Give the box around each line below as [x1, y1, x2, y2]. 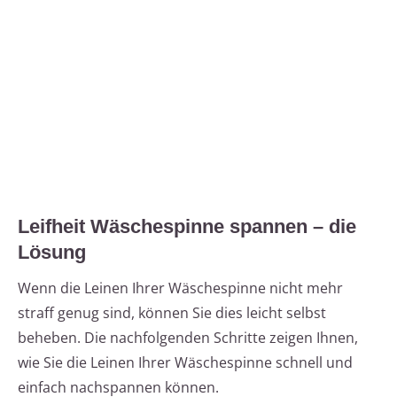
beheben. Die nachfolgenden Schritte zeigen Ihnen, [18, 328, 358, 348]
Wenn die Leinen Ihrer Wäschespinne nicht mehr [18, 278, 343, 299]
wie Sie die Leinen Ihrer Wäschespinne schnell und [18, 353, 353, 373]
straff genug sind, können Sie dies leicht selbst [18, 303, 326, 323]
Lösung [18, 241, 86, 264]
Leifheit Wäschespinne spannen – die [18, 215, 356, 238]
